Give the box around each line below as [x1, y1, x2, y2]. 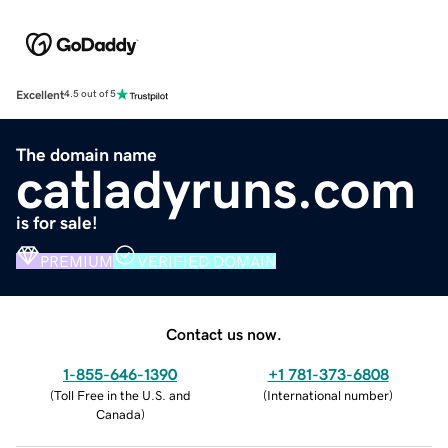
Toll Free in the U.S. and [53, 388, 191, 402]
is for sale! [16, 213, 98, 232]
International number [267, 388, 389, 402]
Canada [95, 407, 141, 421]
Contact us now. [166, 325, 282, 342]
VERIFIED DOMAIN [137, 252, 276, 269]
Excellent [16, 88, 64, 101]
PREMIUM [40, 252, 113, 269]
